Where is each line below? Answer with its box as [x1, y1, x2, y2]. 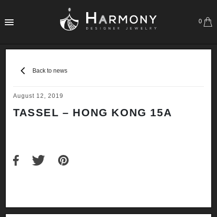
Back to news [32, 67, 67, 75]
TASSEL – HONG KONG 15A [13, 107, 172, 119]
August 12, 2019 [13, 93, 63, 100]
